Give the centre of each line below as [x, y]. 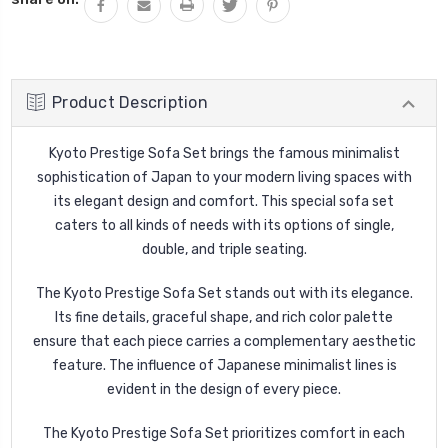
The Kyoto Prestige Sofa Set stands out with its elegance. [224, 293]
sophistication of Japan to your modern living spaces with [224, 177]
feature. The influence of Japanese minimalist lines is [224, 365]
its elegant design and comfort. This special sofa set [224, 201]
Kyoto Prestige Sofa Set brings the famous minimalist [224, 153]
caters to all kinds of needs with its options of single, [224, 225]
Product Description [130, 102]
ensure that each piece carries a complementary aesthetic [224, 341]
